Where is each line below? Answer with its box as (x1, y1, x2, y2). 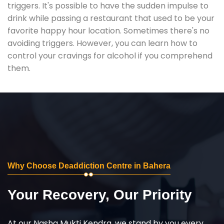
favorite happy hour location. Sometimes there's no (7, 24, 209, 36)
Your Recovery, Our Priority (7, 186, 192, 202)
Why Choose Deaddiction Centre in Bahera (7, 161, 170, 170)
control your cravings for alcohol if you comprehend (7, 49, 212, 61)
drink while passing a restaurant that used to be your (7, 12, 214, 24)
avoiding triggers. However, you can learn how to (7, 37, 197, 49)
